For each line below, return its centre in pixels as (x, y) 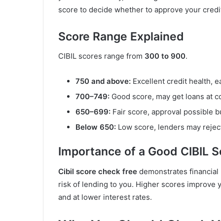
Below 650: (96, 127)
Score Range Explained (121, 36)
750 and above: (103, 81)
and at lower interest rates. (105, 197)
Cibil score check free (98, 171)
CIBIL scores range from (101, 56)
